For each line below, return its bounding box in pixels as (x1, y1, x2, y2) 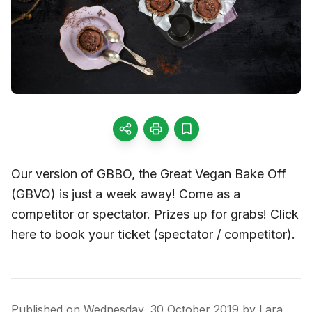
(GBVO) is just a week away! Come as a (11, 186, 240, 201)
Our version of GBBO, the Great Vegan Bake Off (11, 166, 286, 181)
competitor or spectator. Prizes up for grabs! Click (11, 206, 299, 221)
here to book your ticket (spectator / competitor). (11, 226, 295, 242)
